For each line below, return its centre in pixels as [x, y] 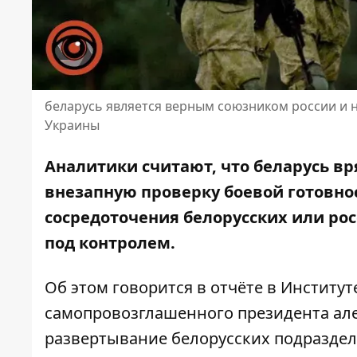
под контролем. [112, 243]
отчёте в [243, 288]
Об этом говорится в [126, 288]
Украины [72, 126]
